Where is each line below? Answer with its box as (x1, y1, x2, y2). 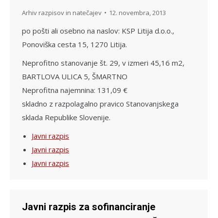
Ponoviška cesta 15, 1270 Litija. (22, 39, 127, 49)
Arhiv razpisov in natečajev (22, 8, 102, 17)
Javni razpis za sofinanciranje (22, 200, 155, 213)
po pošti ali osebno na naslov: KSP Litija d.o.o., (22, 25, 174, 36)
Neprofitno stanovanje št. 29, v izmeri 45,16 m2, (22, 57, 184, 68)
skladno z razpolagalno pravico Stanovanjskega (22, 98, 179, 109)
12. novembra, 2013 (109, 8, 166, 17)
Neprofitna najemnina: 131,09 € (22, 85, 127, 95)
